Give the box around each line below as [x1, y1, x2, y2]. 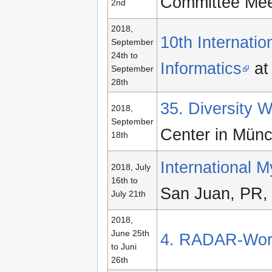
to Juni [111, 242, 137, 252]
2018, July [111, 162, 151, 172]
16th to [111, 175, 138, 186]
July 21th [111, 189, 146, 199]
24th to [111, 50, 138, 61]
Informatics [160, 59, 242, 78]
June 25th [111, 228, 149, 239]
